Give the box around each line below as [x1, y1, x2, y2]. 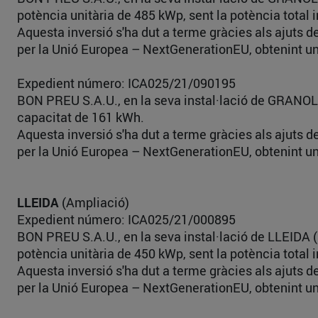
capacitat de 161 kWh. [17, 109, 144, 126]
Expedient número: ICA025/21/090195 [17, 75, 236, 92]
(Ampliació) [59, 194, 129, 211]
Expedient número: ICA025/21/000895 [17, 211, 236, 228]
